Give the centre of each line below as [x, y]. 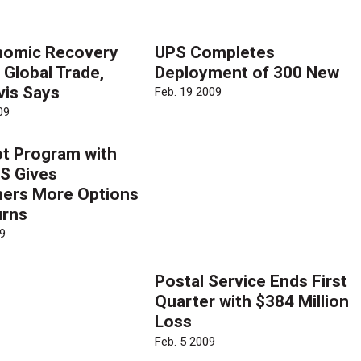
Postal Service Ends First [251, 282]
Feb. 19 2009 [189, 92]
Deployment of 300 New [247, 72]
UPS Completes [215, 52]
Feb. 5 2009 [185, 341]
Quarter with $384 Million [252, 302]
